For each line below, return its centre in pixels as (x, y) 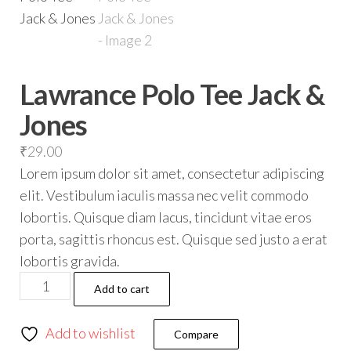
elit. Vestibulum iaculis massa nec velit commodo (164, 195)
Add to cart (122, 289)
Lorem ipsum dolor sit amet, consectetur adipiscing (172, 173)
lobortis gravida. (70, 261)
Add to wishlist (90, 333)
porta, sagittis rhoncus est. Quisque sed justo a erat (174, 239)
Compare (196, 334)
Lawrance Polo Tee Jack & (172, 94)
